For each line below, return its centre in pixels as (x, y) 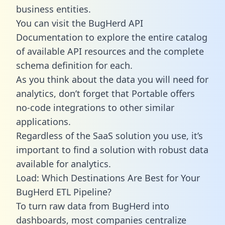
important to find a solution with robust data (112, 149)
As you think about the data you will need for (112, 79)
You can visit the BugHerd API (80, 23)
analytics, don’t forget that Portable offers (105, 93)
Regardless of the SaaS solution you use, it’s (109, 135)
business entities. (53, 9)
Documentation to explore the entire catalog (112, 37)
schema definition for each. (74, 65)
